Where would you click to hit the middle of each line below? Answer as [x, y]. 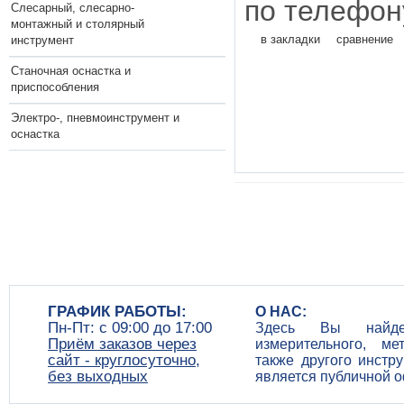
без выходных [98, 376]
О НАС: [281, 312]
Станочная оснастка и [71, 70]
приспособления [55, 87]
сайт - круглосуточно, [124, 360]
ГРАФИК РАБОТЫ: [117, 312]
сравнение [365, 39]
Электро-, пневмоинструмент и [95, 117]
